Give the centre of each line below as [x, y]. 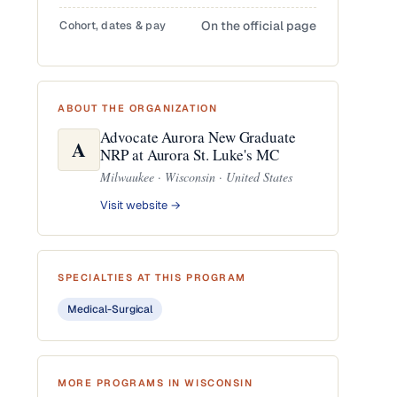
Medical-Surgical [110, 309]
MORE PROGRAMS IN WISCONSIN [156, 383]
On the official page [259, 26]
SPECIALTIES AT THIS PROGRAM [152, 277]
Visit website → [141, 205]
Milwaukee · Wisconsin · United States [197, 177]
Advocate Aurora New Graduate [198, 137]
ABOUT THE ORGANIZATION [138, 108]
